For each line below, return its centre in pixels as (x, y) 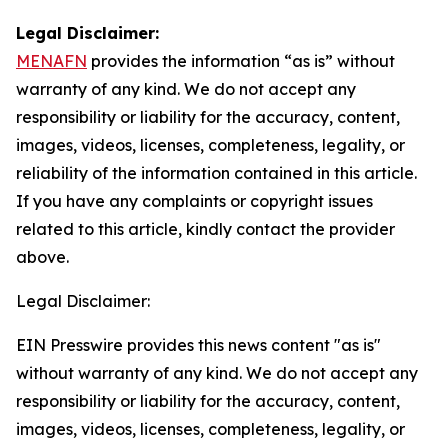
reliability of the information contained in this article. (216, 173)
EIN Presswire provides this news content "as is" (198, 345)
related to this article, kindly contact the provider (205, 229)
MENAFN (51, 61)
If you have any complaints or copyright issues (194, 201)
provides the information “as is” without (241, 61)
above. (42, 257)
